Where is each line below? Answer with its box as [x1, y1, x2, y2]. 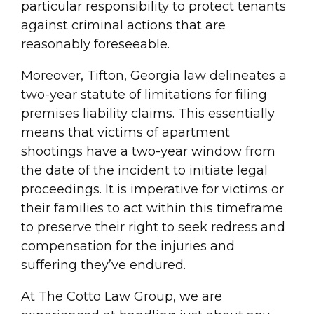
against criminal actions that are [21, 18, 226, 34]
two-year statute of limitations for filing [21, 87, 267, 103]
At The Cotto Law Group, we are [21, 289, 222, 305]
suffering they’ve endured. [21, 257, 186, 273]
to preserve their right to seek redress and [21, 219, 285, 235]
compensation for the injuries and [21, 238, 235, 254]
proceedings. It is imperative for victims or [21, 182, 284, 198]
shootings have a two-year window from [21, 144, 275, 160]
